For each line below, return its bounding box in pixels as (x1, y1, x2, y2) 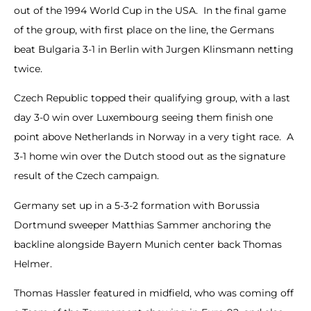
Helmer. (14, 257, 52, 270)
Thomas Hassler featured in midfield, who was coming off (14, 287, 294, 300)
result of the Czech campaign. (14, 169, 159, 183)
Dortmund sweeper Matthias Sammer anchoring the (14, 218, 271, 231)
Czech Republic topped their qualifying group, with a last (14, 92, 290, 105)
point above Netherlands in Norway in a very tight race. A (14, 131, 294, 144)
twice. (14, 62, 42, 75)
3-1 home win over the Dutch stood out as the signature (14, 150, 285, 163)
